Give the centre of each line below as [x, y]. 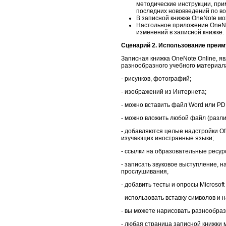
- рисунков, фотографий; [156, 78]
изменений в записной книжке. [180, 32]
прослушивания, [145, 171]
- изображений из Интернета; [164, 92]
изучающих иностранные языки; [167, 138]
